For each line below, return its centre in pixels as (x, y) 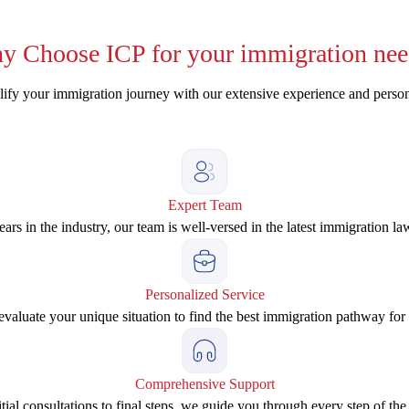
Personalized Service (204, 294)
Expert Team (204, 205)
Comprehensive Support (204, 384)
